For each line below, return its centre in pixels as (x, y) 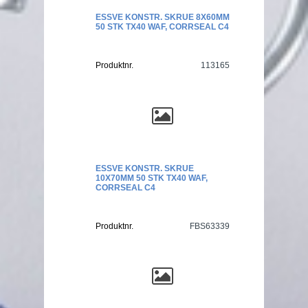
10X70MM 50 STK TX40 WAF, (152, 178)
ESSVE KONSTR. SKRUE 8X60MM (163, 17)
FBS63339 (210, 226)
